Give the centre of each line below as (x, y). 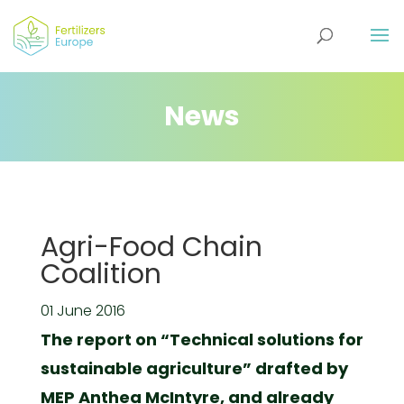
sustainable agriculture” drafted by (194, 368)
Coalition (101, 274)
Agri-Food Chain (151, 247)
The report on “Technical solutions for (202, 340)
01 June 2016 (83, 311)
